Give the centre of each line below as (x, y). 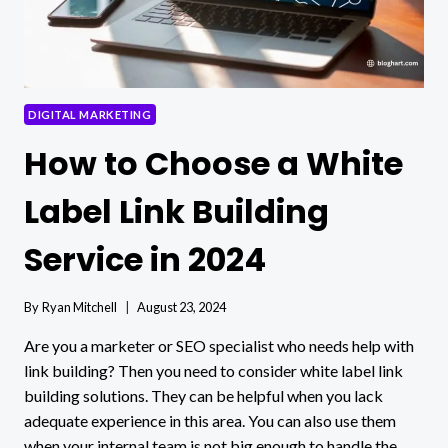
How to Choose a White (213, 164)
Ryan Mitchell (80, 306)
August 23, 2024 (182, 306)
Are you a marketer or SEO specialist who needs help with (219, 345)
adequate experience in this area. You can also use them (210, 420)
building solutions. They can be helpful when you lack (203, 395)
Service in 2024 (145, 260)
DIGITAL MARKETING (90, 114)
